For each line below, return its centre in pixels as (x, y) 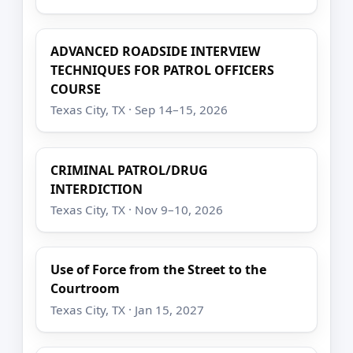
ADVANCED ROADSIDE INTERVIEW (156, 52)
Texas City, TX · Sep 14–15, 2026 (139, 110)
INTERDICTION (97, 189)
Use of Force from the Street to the (159, 270)
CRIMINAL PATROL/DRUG (130, 170)
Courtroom (85, 289)
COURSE (76, 89)
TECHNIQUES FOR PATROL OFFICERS (163, 71)
